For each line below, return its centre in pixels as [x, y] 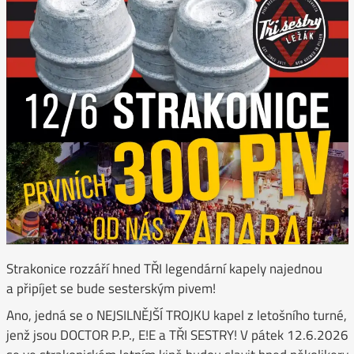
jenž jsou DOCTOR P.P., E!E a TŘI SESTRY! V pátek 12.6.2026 [177, 335]
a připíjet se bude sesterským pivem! [111, 289]
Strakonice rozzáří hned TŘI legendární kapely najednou [164, 269]
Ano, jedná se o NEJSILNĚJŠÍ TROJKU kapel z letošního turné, [176, 315]
